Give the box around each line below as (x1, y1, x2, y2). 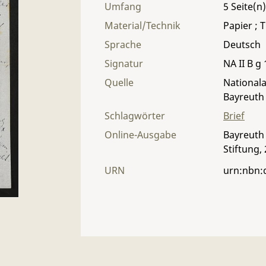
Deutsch (223, 38, 261, 51)
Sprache (104, 38, 141, 51)
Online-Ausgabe (104, 128, 176, 141)
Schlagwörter (104, 109, 165, 122)
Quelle (104, 76, 134, 89)
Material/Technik (104, 19, 180, 32)
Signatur (104, 57, 143, 70)
